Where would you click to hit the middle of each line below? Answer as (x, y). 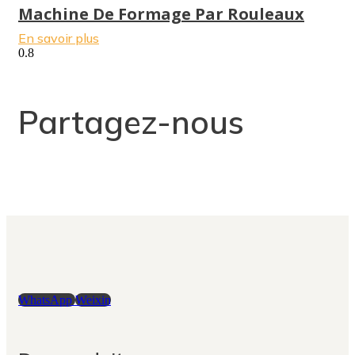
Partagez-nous (131, 122)
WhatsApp (45, 300)
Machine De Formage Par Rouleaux (161, 13)
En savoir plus (59, 38)
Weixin (93, 300)
